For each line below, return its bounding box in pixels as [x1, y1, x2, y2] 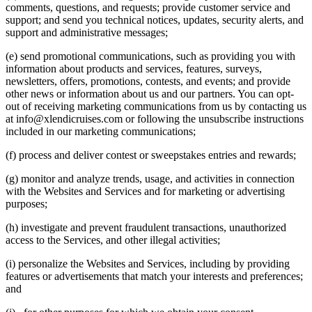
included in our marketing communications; [6, 125, 196, 137]
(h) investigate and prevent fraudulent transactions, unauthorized [6, 221, 286, 233]
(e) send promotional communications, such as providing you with [6, 49, 295, 62]
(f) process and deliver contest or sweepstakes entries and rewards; [6, 148, 296, 161]
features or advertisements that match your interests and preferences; [6, 270, 303, 282]
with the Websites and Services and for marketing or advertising [6, 185, 285, 197]
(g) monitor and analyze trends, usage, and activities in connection [6, 172, 295, 185]
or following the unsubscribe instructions [123, 112, 304, 125]
